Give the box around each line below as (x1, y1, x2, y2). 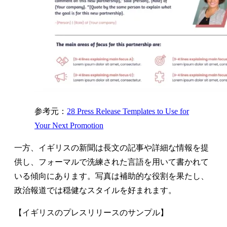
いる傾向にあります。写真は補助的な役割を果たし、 (14, 171, 209, 180)
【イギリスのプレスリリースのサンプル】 (14, 208, 168, 217)
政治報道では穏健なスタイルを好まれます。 (14, 185, 176, 195)
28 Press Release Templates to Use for (67, 106, 189, 116)
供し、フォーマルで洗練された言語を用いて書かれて (14, 157, 209, 166)
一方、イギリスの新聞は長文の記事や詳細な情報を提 (14, 143, 209, 152)
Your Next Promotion (34, 121, 103, 130)
